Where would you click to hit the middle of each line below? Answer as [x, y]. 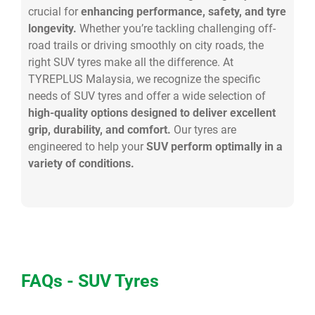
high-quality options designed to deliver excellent [152, 113]
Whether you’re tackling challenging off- [176, 28]
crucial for [53, 12]
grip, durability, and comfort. [99, 130]
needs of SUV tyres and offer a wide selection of [147, 96]
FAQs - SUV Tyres [90, 281]
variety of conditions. [83, 163]
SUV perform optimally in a [214, 147]
